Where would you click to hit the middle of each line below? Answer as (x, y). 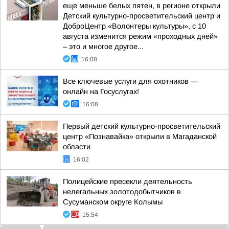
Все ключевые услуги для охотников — (131, 81)
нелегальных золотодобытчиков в (122, 192)
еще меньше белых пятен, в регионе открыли (142, 6)
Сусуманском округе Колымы (113, 202)
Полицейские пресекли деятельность (128, 181)
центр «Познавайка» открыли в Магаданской (140, 136)
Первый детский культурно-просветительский (142, 126)
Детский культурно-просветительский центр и (142, 16)
